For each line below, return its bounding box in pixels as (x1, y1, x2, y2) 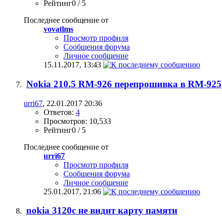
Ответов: (44, 108, 76, 116)
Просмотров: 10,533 (44, 116, 111, 125)
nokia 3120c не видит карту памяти (26, 205, 177, 216)
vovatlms (44, 25, 73, 34)
